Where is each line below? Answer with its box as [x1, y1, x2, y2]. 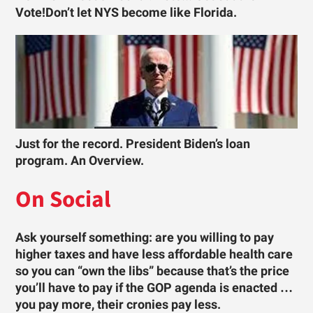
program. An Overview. [15, 154, 145, 168]
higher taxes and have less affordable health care [15, 247, 293, 262]
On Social [15, 184, 111, 214]
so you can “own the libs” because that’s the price [15, 264, 290, 279]
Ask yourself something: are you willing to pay [15, 231, 275, 245]
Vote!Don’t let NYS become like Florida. [15, 5, 238, 20]
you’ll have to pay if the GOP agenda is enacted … [15, 281, 293, 296]
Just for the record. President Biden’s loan [15, 137, 251, 152]
